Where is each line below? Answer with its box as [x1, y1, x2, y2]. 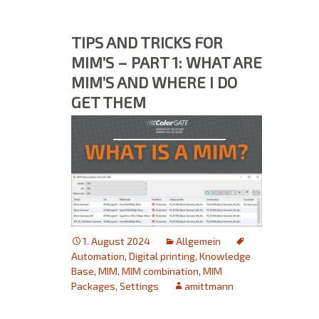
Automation [71, 250, 125, 262]
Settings [120, 280, 159, 292]
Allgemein [176, 235, 221, 247]
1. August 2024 [83, 235, 150, 247]
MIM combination [122, 265, 199, 277]
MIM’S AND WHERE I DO [71, 72, 237, 91]
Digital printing [129, 250, 195, 262]
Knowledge [199, 250, 251, 262]
